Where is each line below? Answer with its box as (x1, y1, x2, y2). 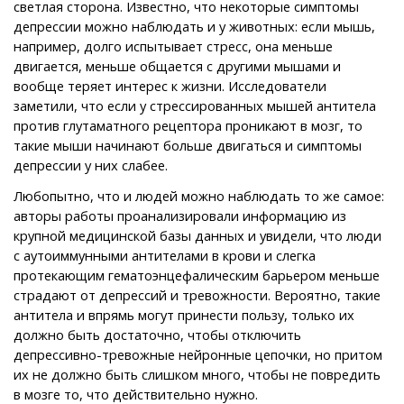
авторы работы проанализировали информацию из (14, 206, 346, 225)
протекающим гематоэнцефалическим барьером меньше (14, 265, 380, 284)
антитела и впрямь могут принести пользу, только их (14, 305, 354, 324)
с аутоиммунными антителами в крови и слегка (14, 245, 316, 264)
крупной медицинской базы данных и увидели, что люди (14, 225, 381, 244)
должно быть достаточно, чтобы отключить (14, 325, 301, 344)
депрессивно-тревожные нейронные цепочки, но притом (14, 344, 382, 363)
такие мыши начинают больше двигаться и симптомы (14, 135, 362, 154)
